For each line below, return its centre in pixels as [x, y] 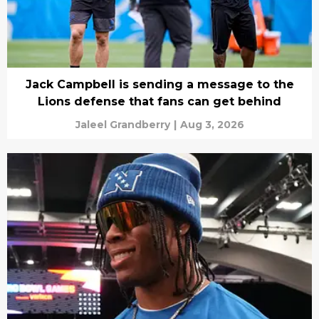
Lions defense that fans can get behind [159, 102]
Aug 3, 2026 [212, 125]
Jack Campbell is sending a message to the [159, 85]
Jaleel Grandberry [122, 125]
